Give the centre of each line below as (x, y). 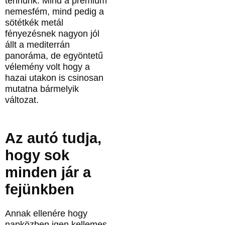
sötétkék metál (34, 23)
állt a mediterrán (37, 45)
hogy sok (37, 155)
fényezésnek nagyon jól (52, 34)
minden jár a (48, 173)
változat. (22, 100)
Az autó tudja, (53, 138)
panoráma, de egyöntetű (54, 56)
